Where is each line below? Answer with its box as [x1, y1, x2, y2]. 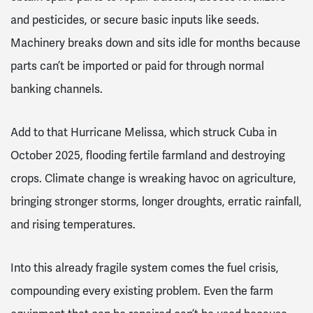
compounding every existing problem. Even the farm [10, 283, 273, 298]
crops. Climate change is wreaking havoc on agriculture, [10, 170, 296, 186]
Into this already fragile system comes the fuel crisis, [10, 260, 279, 275]
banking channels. [10, 82, 105, 97]
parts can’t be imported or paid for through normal [10, 59, 264, 74]
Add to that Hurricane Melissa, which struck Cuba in [10, 124, 277, 140]
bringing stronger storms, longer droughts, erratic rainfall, [10, 194, 302, 209]
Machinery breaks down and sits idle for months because [10, 36, 300, 51]
